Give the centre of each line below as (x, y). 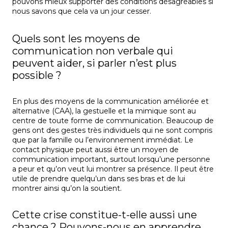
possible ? (37, 76)
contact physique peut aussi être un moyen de (95, 150)
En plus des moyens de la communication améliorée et (110, 102)
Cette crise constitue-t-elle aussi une (105, 215)
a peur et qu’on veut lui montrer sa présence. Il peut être (113, 169)
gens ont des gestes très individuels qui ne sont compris (112, 131)
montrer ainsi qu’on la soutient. (67, 189)
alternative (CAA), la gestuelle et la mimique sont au (104, 111)
